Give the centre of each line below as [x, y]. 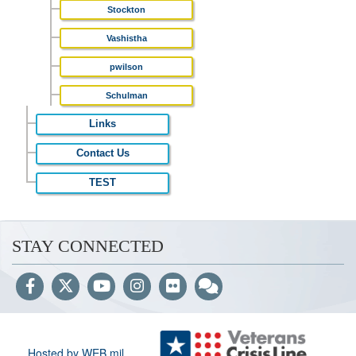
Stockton [126, 10]
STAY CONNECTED [88, 246]
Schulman [126, 95]
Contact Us [103, 153]
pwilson [126, 67]
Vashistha [126, 38]
